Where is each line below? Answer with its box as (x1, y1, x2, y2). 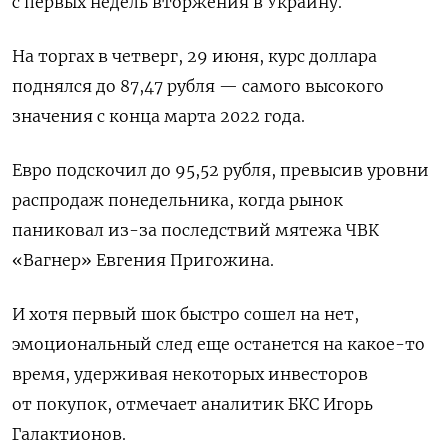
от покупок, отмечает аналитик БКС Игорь (12, 393, 373, 414)
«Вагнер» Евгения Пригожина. (12, 249, 274, 270)
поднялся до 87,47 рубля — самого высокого (12, 75, 384, 96)
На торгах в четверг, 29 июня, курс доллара (12, 45, 377, 66)
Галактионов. (12, 423, 126, 444)
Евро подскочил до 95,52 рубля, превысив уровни (12, 159, 429, 180)
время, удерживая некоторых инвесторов (12, 363, 368, 384)
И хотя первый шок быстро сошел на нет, (12, 303, 359, 324)
